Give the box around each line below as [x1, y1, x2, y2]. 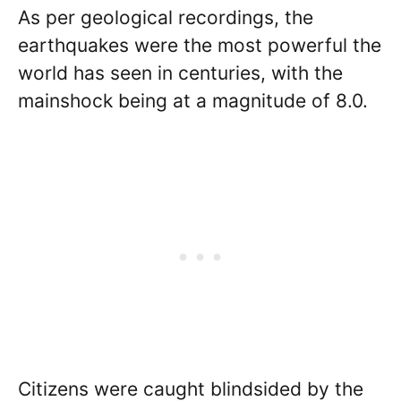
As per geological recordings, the [18, 5, 313, 29]
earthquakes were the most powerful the [18, 33, 381, 56]
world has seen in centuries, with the [18, 61, 343, 84]
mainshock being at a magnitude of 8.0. [18, 89, 368, 112]
